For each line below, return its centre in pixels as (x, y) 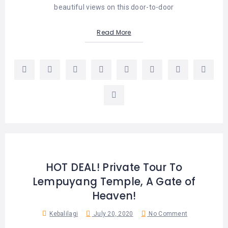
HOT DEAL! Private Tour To (114, 167)
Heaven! (114, 196)
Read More (114, 32)
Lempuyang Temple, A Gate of (114, 181)
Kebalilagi (64, 213)
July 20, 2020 (112, 213)
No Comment (167, 213)
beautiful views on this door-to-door (114, 7)
